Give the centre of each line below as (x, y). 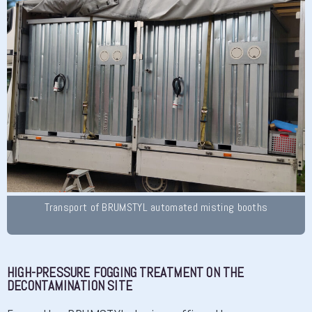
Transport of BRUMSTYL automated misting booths (156, 207)
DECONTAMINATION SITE (70, 286)
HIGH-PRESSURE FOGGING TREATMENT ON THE (126, 273)
